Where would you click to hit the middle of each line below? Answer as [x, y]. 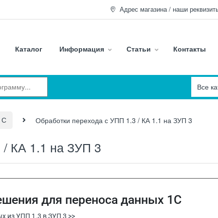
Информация [82, 48]
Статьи [139, 48]
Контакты [190, 48]
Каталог [29, 48]
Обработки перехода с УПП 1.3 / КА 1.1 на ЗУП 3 [114, 120]
